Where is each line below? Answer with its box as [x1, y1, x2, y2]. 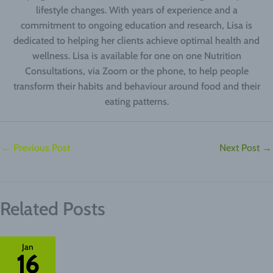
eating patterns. [104, 96, 169, 108]
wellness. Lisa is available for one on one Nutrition [32, 50, 241, 62]
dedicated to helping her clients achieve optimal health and [13, 35, 260, 47]
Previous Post [11, 142, 70, 154]
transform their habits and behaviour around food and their [13, 80, 260, 93]
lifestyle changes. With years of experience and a [35, 4, 238, 16]
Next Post [219, 142, 262, 154]
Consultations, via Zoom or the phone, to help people [24, 65, 249, 77]
